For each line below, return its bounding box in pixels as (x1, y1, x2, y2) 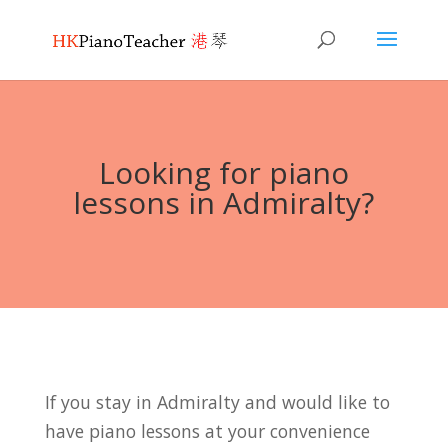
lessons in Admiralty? (73, 182, 375, 223)
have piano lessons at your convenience (44, 419, 370, 443)
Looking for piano (98, 152, 349, 193)
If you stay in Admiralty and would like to (44, 390, 390, 414)
